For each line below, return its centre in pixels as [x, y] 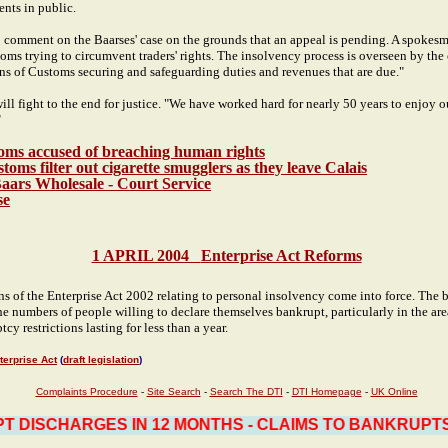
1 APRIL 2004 [146, 255]
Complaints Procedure [86, 391]
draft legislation [101, 359]
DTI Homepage [326, 391]
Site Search [173, 391]
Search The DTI [246, 391]
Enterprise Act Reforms [281, 255]
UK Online [394, 391]
